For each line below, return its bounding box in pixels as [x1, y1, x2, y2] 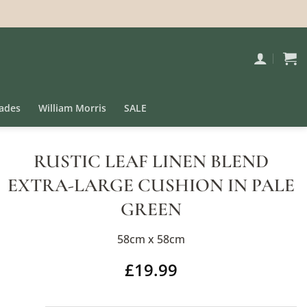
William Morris [38, 101, 106, 114]
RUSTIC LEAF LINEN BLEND [34, 150, 269, 173]
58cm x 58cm [117, 231, 186, 247]
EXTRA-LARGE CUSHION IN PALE [8, 174, 295, 197]
